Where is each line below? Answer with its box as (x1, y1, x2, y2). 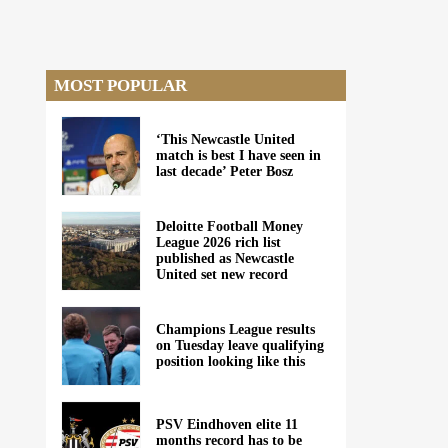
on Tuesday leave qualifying (156, 338, 324, 353)
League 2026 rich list (156, 235, 281, 250)
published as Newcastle (156, 251, 294, 266)
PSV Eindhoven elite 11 (156, 417, 298, 432)
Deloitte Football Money (156, 219, 303, 234)
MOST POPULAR (54, 76, 187, 95)
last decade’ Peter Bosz (156, 164, 293, 179)
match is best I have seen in (156, 148, 321, 163)
